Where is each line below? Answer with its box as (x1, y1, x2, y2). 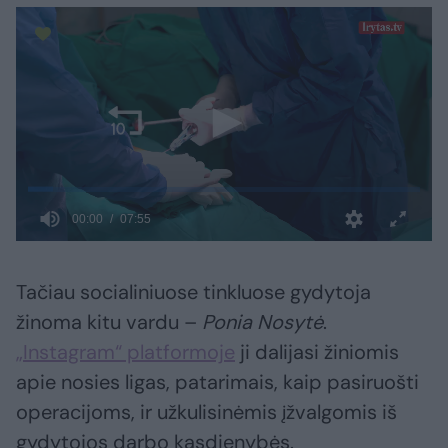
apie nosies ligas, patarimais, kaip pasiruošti (16, 369, 419, 396)
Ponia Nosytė (202, 309, 323, 336)
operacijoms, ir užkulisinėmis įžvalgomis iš (16, 399, 397, 426)
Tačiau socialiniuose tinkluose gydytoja (16, 279, 371, 306)
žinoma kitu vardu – (16, 309, 202, 336)
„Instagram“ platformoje (16, 339, 235, 366)
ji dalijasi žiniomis (235, 339, 399, 366)
